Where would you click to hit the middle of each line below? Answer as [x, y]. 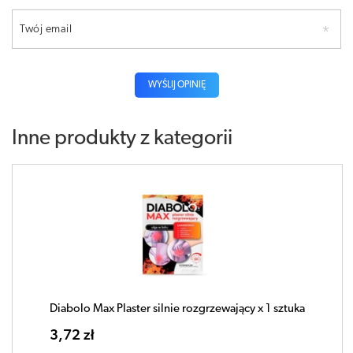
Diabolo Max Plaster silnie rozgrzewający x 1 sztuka [177, 309]
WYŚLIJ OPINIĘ [176, 85]
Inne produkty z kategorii [122, 139]
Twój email [46, 29]
